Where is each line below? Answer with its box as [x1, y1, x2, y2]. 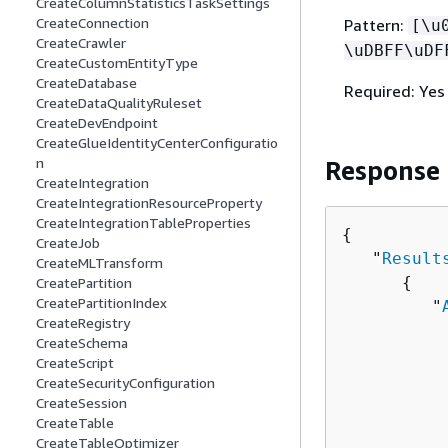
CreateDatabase [36, 74, 137, 92]
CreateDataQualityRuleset [36, 94, 202, 112]
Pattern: [343, 15, 408, 36]
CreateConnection [36, 14, 149, 32]
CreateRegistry [36, 314, 130, 332]
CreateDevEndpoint [36, 114, 158, 132]
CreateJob [36, 234, 100, 252]
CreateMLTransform [36, 254, 163, 272]
